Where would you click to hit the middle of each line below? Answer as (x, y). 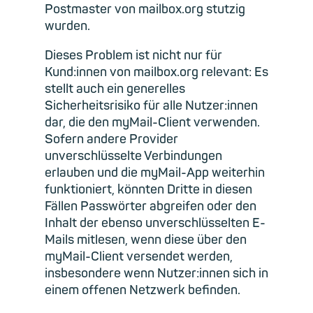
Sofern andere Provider (111, 139)
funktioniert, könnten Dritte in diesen (148, 189)
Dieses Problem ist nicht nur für (133, 55)
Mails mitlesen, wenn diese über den (146, 240)
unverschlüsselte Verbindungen (133, 156)
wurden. (67, 26)
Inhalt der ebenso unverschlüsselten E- (155, 223)
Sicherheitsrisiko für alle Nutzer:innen (151, 105)
